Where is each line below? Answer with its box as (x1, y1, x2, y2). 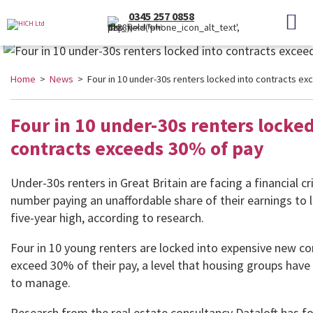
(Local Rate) (129, 22, 163, 31)
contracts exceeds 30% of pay (10, 136, 264, 161)
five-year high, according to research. (10, 210, 204, 226)
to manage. (10, 275, 71, 291)
